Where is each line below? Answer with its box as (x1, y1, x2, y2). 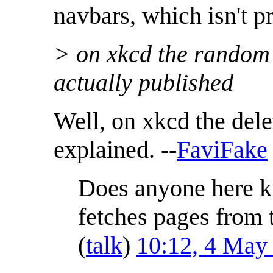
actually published (54, 69, 233, 97)
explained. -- (54, 136, 177, 164)
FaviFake (177, 136, 268, 164)
